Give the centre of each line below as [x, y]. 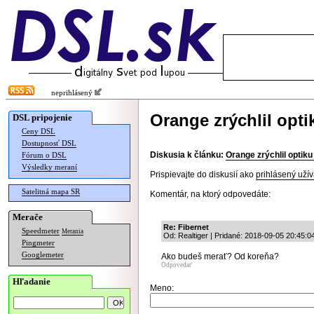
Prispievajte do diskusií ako [203, 175]
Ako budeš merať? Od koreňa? [220, 257]
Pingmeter [38, 243]
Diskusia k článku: [187, 155]
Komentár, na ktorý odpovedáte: [210, 194]
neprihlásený [70, 93]
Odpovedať [177, 265]
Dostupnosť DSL [49, 143]
